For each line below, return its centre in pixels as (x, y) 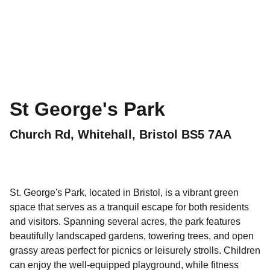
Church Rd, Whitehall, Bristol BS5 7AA (121, 134)
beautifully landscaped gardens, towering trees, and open (132, 236)
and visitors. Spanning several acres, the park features (125, 221)
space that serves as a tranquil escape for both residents (129, 207)
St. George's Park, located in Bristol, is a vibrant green (124, 193)
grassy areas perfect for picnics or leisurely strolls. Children (135, 250)
